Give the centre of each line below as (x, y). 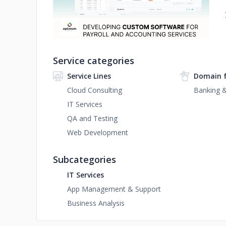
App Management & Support (114, 189)
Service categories (94, 61)
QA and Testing (92, 118)
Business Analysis (96, 203)
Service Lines (89, 76)
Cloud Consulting (95, 90)
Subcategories (84, 159)
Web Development (98, 132)
